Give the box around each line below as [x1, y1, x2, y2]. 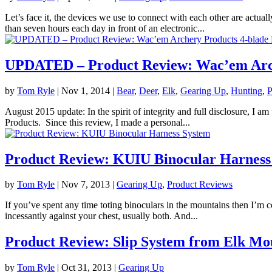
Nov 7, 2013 [61, 179, 110, 190]
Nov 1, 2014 [61, 85, 110, 96]
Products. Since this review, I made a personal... [5, 117, 190, 127]
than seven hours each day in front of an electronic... [5, 22, 205, 33]
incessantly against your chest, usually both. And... [5, 211, 198, 222]
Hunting [231, 85, 262, 96]
